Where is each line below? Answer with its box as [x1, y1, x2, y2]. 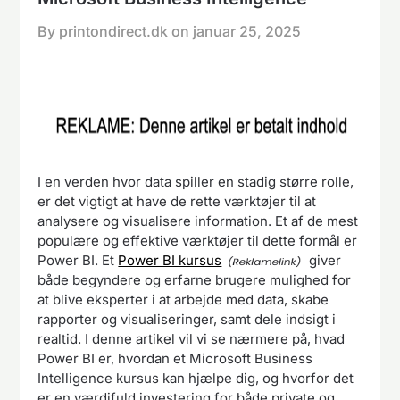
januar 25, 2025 [193, 21, 302, 40]
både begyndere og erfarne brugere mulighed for [37, 271, 352, 288]
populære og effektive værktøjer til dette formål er [37, 231, 358, 249]
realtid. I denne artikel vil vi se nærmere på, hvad [37, 329, 346, 347]
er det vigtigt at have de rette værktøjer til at [37, 192, 317, 210]
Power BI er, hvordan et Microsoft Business [37, 349, 313, 367]
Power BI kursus [118, 251, 222, 269]
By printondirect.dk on [37, 21, 194, 40]
